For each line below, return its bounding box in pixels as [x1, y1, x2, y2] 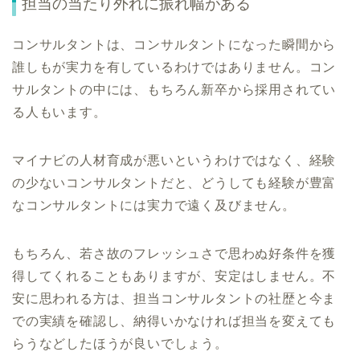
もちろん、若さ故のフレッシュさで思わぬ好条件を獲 [12, 247, 337, 261]
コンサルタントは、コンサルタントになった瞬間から [12, 38, 337, 52]
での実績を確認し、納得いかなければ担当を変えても [12, 314, 337, 329]
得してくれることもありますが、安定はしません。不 [12, 269, 337, 284]
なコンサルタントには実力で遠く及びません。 [12, 198, 296, 213]
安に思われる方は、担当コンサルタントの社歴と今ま [12, 292, 337, 306]
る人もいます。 [12, 105, 107, 120]
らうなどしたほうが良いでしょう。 [12, 337, 228, 351]
